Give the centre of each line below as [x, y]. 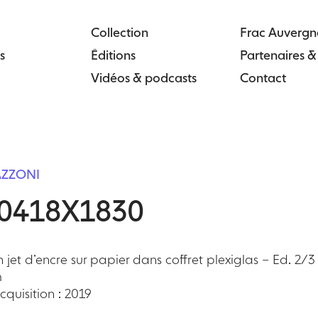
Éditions [113, 55]
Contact [263, 78]
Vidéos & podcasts [143, 78]
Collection [119, 32]
